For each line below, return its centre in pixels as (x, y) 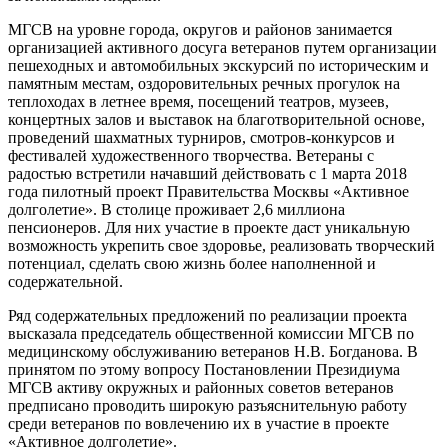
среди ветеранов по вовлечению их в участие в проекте (198, 423)
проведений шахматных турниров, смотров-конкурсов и (201, 137)
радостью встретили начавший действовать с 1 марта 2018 (207, 173)
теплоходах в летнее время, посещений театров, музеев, (198, 101)
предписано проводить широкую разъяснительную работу (207, 405)
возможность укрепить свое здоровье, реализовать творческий (221, 245)
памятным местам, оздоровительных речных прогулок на (204, 83)
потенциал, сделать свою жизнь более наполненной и (192, 263)
